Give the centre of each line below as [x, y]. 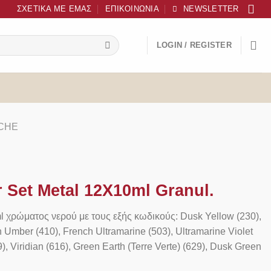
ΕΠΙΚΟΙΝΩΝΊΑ [132, 9]
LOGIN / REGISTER [194, 45]
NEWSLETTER [211, 9]
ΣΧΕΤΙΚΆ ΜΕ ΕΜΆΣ [54, 9]
